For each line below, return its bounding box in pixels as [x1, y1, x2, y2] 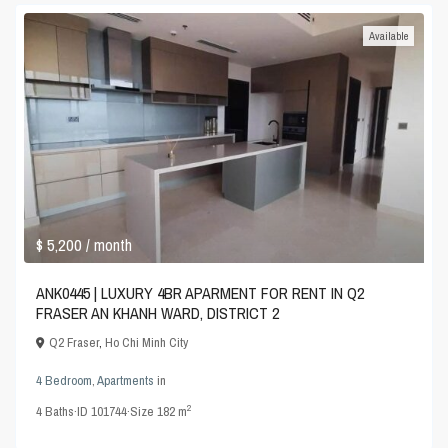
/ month [86, 233, 133, 256]
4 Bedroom [36, 371, 93, 389]
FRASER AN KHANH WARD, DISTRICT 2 [36, 301, 280, 324]
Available [368, 29, 408, 44]
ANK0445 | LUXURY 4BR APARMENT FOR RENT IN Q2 [36, 281, 365, 304]
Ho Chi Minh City [105, 333, 189, 351]
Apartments [97, 371, 155, 389]
